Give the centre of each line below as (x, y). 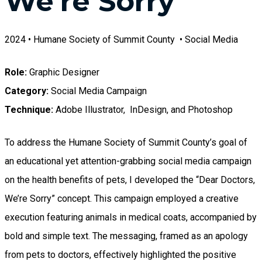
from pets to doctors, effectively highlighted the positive (120, 254)
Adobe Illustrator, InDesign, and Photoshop (143, 109)
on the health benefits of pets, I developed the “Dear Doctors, (130, 180)
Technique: (29, 109)
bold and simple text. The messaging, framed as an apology (126, 236)
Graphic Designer (64, 72)
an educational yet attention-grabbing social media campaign (128, 161)
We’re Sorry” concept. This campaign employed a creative (122, 198)
